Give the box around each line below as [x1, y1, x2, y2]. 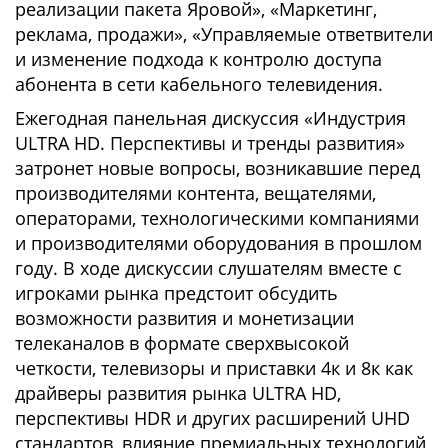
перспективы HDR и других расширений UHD [15, 406, 410, 430]
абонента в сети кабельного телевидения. [15, 72, 383, 96]
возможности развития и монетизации [15, 306, 354, 330]
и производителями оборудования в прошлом [15, 231, 422, 255]
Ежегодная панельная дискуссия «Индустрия [15, 106, 406, 130]
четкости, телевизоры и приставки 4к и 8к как [15, 356, 413, 380]
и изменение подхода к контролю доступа [15, 47, 382, 71]
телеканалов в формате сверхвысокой [15, 331, 349, 355]
